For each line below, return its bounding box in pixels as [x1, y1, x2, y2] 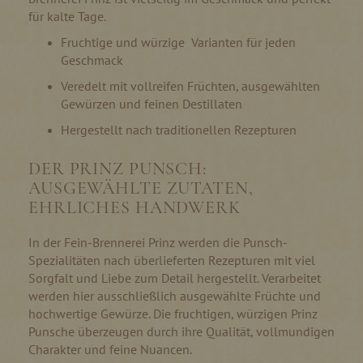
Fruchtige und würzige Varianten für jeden [61, 33, 296, 50]
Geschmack [61, 51, 123, 68]
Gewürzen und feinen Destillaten [61, 95, 242, 112]
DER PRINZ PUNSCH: [28, 157, 207, 179]
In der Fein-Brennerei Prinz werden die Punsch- [28, 233, 288, 250]
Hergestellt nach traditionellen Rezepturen [61, 121, 297, 138]
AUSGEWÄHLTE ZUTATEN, [28, 177, 254, 199]
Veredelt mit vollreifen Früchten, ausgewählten [61, 77, 320, 94]
